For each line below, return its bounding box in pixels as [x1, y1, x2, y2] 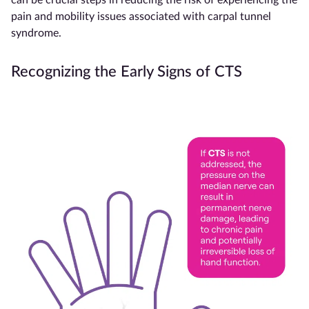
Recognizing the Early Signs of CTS [11, 63, 242, 79]
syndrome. [11, 27, 61, 39]
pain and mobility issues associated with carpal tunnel [11, 10, 271, 22]
